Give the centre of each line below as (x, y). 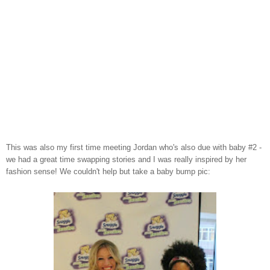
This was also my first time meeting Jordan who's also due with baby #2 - (134, 147)
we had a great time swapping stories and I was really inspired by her (126, 159)
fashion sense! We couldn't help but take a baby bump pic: (108, 171)
